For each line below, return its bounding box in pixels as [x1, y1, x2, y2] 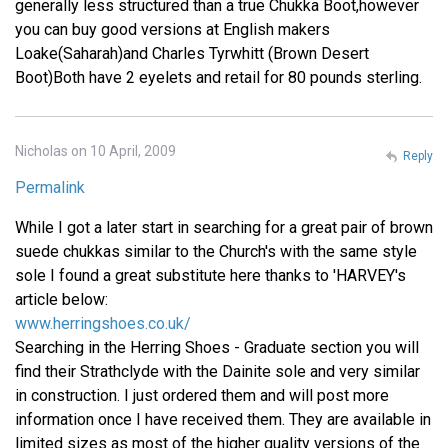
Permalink [15, 177, 85, 197]
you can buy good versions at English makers [15, 19, 330, 39]
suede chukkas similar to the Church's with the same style [15, 241, 417, 261]
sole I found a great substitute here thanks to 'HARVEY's [15, 265, 406, 285]
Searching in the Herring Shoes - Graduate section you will [15, 337, 419, 357]
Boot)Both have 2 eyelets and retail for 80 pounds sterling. [15, 67, 422, 87]
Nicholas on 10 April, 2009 [15, 142, 176, 159]
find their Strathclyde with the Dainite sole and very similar [15, 361, 420, 381]
